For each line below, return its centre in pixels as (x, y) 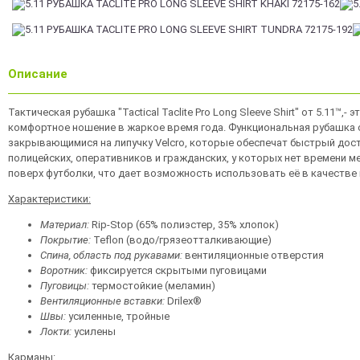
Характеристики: (49, 199)
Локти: (56, 331)
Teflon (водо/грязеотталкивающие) (181, 240)
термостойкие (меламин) (152, 286)
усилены (94, 331)
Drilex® (183, 301)
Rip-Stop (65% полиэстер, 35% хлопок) (184, 225)
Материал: (65, 225)
